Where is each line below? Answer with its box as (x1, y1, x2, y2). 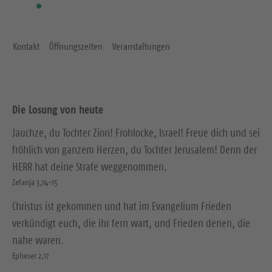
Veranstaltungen (112, 39, 170, 52)
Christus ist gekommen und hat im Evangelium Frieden (12, 199, 231, 213)
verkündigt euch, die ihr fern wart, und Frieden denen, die (12, 216, 250, 230)
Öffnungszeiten (49, 39, 103, 52)
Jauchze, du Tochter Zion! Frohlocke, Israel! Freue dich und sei (12, 126, 260, 140)
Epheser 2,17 (12, 250, 49, 261)
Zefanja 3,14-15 (12, 176, 58, 188)
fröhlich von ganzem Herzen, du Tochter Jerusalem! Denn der (12, 143, 257, 157)
